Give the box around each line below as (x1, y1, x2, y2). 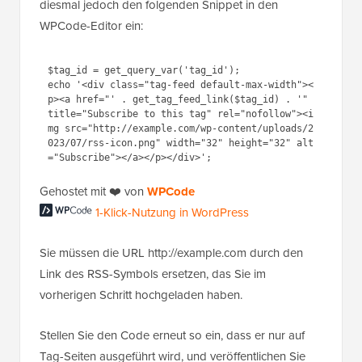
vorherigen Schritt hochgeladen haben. (40, 285, 242, 304)
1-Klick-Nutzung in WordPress (95, 203, 249, 221)
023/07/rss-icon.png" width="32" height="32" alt (47, 137, 314, 149)
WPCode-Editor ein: (40, 16, 143, 35)
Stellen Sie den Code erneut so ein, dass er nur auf (40, 326, 305, 344)
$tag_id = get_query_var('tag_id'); (47, 65, 240, 77)
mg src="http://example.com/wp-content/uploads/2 (47, 123, 314, 135)
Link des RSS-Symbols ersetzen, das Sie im (40, 264, 266, 283)
